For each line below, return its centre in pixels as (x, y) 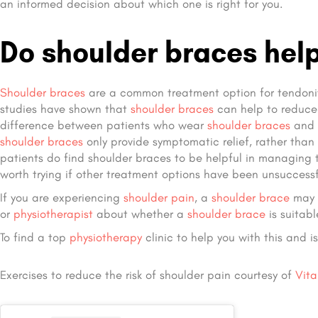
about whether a (140, 214)
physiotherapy (106, 237)
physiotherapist (53, 214)
